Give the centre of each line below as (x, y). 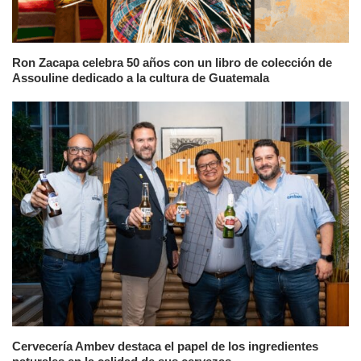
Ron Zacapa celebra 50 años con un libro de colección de (172, 63)
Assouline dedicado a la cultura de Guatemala (141, 78)
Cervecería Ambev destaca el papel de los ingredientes (165, 346)
